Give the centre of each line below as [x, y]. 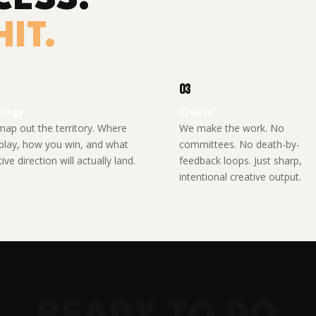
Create [196, 111]
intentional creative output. [240, 176]
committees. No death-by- [239, 144]
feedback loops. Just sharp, [240, 160]
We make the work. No [231, 128]
